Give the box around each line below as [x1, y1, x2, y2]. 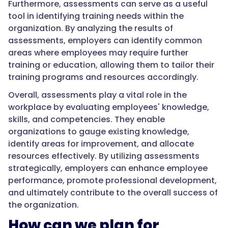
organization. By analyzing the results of [8, 22, 173, 35]
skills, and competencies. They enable [8, 113, 165, 126]
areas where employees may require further [8, 47, 188, 59]
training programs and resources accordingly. [8, 71, 198, 83]
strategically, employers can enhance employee [8, 162, 208, 175]
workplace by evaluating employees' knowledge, [8, 101, 209, 113]
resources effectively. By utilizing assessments [8, 150, 199, 162]
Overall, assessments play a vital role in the [8, 89, 187, 101]
